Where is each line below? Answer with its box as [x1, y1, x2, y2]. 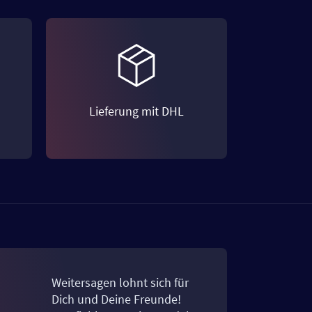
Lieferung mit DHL [89, 102, 184, 119]
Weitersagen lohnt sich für [52, 274, 189, 291]
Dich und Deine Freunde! [52, 291, 181, 308]
